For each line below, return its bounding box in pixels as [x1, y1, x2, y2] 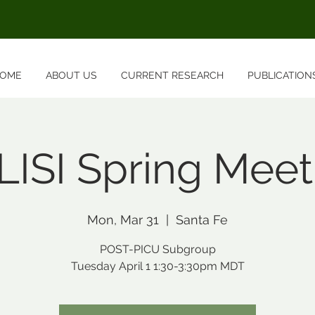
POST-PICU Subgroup [99, 242, 216, 256]
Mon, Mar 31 [87, 212, 159, 227]
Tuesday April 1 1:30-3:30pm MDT [70, 259, 245, 273]
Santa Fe [176, 212, 228, 227]
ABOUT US [46, 69, 97, 81]
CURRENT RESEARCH [121, 69, 224, 81]
